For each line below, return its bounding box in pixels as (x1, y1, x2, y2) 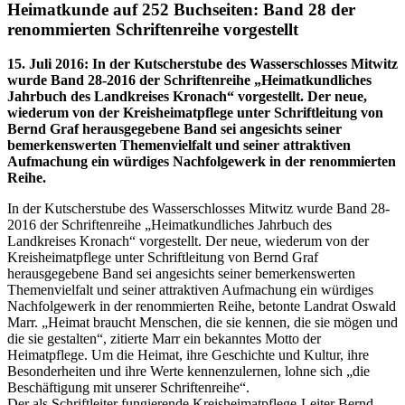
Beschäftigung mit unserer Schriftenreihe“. (7, 380, 250, 396)
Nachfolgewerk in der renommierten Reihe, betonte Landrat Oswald (7, 298, 396, 315)
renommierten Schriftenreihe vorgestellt (7, 19, 298, 39)
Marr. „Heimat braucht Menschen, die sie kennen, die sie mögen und (7, 315, 398, 331)
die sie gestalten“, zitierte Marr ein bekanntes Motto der (7, 331, 321, 347)
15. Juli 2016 (7, 56, 84, 72)
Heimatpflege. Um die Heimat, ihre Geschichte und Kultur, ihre (7, 347, 369, 363)
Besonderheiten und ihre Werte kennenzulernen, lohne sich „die (7, 363, 370, 380)
